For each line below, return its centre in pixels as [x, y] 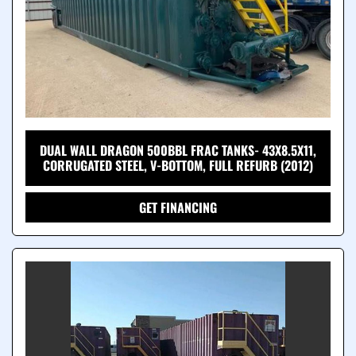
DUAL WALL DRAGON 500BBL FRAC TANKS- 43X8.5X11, [178, 151]
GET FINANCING [178, 208]
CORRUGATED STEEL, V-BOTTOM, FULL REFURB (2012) [178, 166]
